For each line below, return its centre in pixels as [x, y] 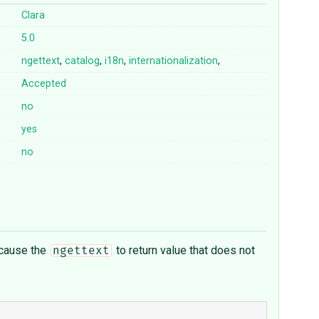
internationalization [174, 61]
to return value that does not [184, 251]
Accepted [44, 84]
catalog [83, 61]
